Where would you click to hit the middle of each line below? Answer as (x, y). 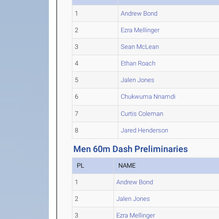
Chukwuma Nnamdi (148, 97)
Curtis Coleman (142, 114)
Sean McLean (140, 47)
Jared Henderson (145, 130)
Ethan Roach (138, 63)
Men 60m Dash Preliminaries (131, 149)
